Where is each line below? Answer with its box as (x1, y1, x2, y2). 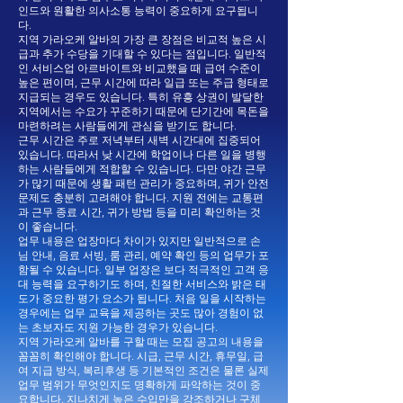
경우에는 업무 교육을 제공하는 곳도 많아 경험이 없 (18, 306, 264, 319)
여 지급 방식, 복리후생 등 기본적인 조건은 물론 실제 (18, 363, 269, 377)
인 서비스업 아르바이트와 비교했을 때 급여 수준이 (18, 61, 261, 75)
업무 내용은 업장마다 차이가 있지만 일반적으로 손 (18, 234, 261, 247)
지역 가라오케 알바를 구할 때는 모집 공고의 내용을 (18, 335, 264, 348)
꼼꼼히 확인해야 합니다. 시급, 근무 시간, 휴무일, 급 (18, 349, 264, 363)
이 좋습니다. (18, 219, 77, 233)
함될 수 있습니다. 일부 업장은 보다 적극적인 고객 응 (18, 263, 269, 276)
